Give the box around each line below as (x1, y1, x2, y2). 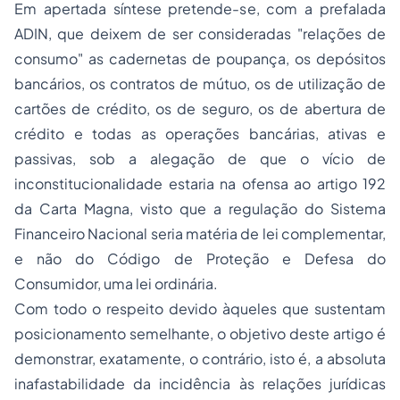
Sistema (330, 199, 386, 218)
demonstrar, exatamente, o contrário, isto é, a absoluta (14, 349, 386, 368)
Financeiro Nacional (14, 224, 148, 243)
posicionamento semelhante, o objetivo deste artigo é (14, 324, 386, 343)
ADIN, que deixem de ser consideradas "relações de (14, 24, 386, 43)
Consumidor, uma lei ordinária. (14, 274, 218, 293)
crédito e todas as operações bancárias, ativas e (14, 124, 386, 143)
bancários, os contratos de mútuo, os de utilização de (14, 74, 386, 93)
